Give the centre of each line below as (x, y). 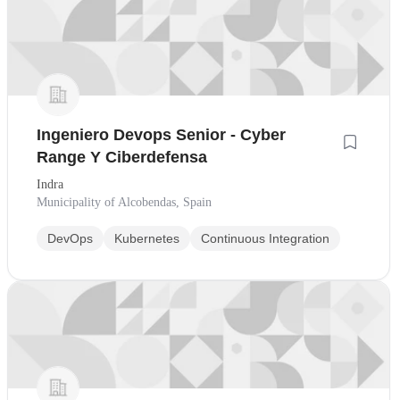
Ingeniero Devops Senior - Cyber (161, 134)
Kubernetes (147, 238)
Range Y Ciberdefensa (122, 157)
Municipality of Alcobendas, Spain (124, 202)
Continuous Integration (265, 238)
